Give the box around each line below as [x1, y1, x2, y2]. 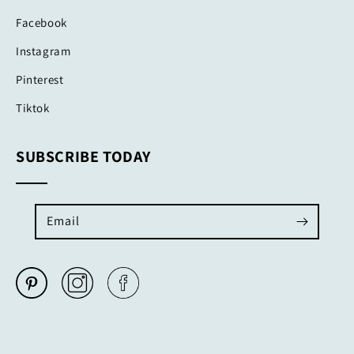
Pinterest [16, 72, 64, 87]
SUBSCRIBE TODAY [16, 146, 151, 167]
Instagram [16, 43, 71, 58]
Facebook [16, 15, 67, 30]
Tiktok [16, 100, 50, 115]
